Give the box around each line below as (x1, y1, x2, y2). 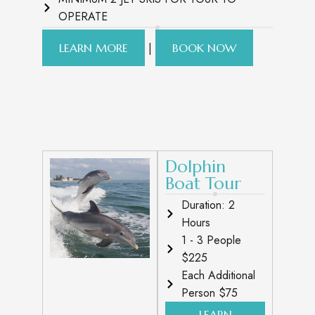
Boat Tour (165, 173, 241, 194)
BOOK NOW (172, 41, 236, 55)
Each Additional (181, 267, 255, 283)
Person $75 (181, 285, 238, 301)
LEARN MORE (59, 41, 128, 55)
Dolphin (165, 156, 226, 177)
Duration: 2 (181, 197, 235, 213)
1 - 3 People (181, 232, 241, 248)
